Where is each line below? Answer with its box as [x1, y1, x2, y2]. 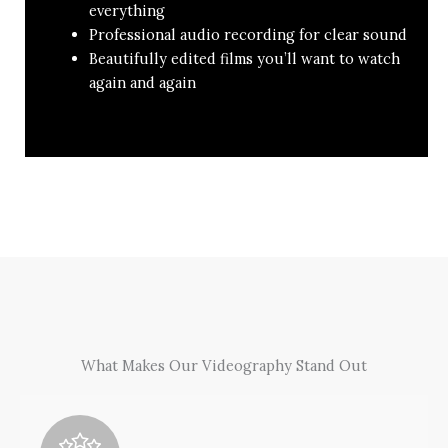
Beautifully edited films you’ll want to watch [88, 49, 400, 69]
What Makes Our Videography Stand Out [81, 356, 367, 376]
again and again [88, 73, 196, 93]
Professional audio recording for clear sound [88, 25, 407, 45]
